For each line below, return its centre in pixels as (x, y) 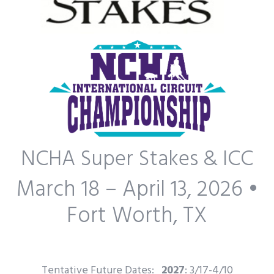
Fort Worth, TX (137, 217)
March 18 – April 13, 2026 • (137, 191)
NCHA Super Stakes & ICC (137, 160)
